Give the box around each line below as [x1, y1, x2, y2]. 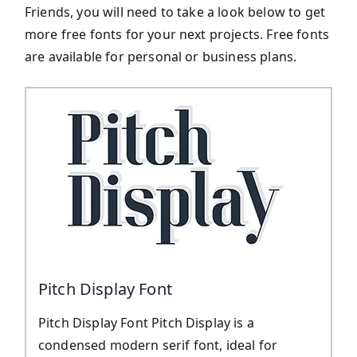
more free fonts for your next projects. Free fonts [25, 25, 330, 44]
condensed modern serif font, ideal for [38, 336, 278, 355]
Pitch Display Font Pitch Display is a [38, 314, 254, 332]
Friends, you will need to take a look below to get [25, 3, 326, 22]
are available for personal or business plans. [25, 48, 297, 66]
